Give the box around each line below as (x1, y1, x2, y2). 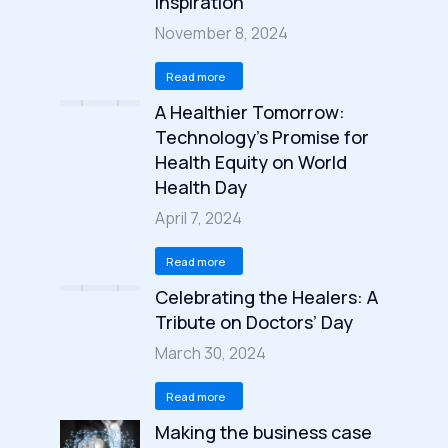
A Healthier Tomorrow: (155, 100, 345, 124)
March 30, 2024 (155, 342, 266, 364)
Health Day (155, 175, 247, 199)
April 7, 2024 (155, 207, 242, 229)
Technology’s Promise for (155, 125, 369, 149)
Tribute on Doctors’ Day (155, 310, 353, 334)
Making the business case (155, 420, 372, 444)
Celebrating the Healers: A (155, 285, 378, 309)
